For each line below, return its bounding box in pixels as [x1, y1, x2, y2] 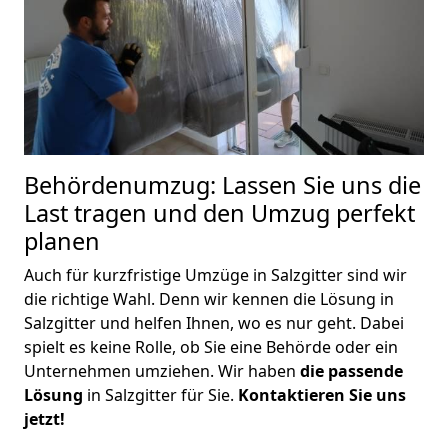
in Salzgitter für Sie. [83, 383, 238, 406]
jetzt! [24, 407, 65, 430]
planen [24, 224, 100, 257]
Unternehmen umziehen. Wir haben [24, 359, 300, 382]
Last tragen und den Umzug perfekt [24, 196, 415, 229]
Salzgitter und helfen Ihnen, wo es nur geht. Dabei [24, 311, 404, 334]
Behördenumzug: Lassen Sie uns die [24, 168, 421, 201]
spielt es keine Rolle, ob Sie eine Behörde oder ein [24, 335, 398, 358]
